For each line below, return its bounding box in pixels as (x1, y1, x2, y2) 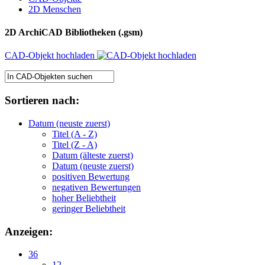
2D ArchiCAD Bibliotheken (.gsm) (5, 27, 143, 38)
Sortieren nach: (5, 94, 79, 107)
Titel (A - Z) (52, 128, 97, 139)
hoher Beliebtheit (52, 192, 116, 203)
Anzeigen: (5, 225, 53, 238)
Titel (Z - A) (52, 139, 97, 150)
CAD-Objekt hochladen (5, 50, 97, 61)
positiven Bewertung (52, 171, 130, 182)
